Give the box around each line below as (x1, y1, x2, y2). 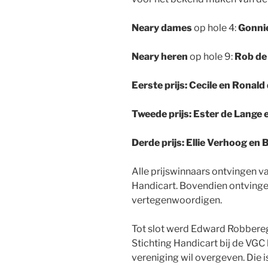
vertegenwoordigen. (132, 194, 226, 206)
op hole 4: (192, 22, 238, 34)
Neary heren (132, 51, 188, 63)
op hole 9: (188, 51, 234, 63)
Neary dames (132, 22, 192, 34)
